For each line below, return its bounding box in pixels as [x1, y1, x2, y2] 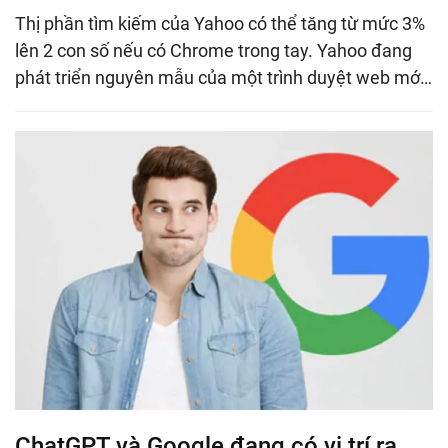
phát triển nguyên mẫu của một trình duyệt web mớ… [15, 66, 432, 88]
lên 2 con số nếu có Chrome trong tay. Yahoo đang [15, 39, 412, 61]
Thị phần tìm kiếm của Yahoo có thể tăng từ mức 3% [15, 12, 425, 34]
